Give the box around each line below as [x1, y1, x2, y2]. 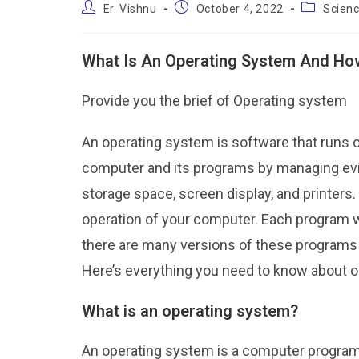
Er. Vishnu [103, 2, 157, 15]
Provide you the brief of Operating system [82, 91, 347, 109]
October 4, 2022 [196, 2, 284, 15]
